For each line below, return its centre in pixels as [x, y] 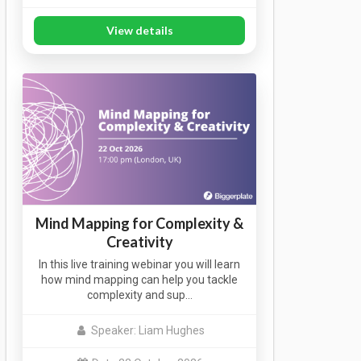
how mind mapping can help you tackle [140, 279]
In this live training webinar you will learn [140, 264]
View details [139, 31]
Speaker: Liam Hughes [147, 331]
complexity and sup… [139, 295]
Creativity [139, 241]
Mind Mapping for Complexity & [140, 223]
